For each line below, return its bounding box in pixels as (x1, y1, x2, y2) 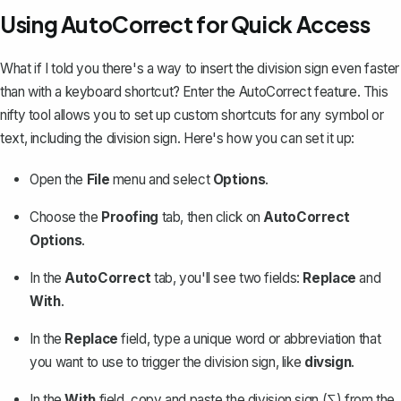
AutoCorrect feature (238, 83, 357, 101)
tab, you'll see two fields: (150, 269, 303, 287)
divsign (303, 354, 352, 371)
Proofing (100, 209, 158, 226)
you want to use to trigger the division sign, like (30, 354, 304, 371)
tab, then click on (158, 209, 264, 226)
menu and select (109, 171, 213, 189)
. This (356, 83, 388, 101)
